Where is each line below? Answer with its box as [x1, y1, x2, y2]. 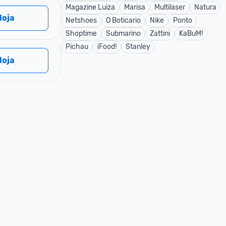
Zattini [150, 29, 170, 38]
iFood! [97, 42, 117, 51]
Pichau [66, 42, 88, 51]
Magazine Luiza [66, 3, 115, 12]
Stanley [126, 42, 150, 51]
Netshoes [66, 16, 97, 25]
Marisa [124, 3, 145, 12]
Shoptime [66, 29, 97, 38]
